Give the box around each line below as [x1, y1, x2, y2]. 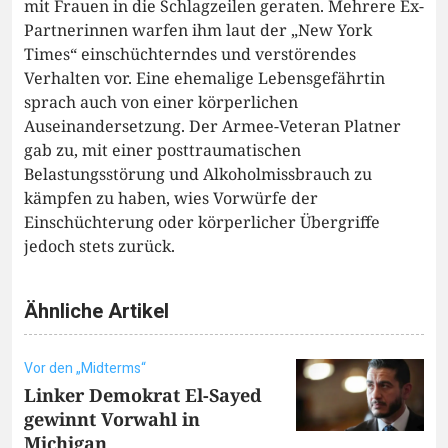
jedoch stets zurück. [24, 235, 175, 258]
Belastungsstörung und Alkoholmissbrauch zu [24, 163, 372, 186]
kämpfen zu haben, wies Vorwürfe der [24, 187, 318, 210]
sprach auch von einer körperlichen [24, 91, 298, 114]
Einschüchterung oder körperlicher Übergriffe [24, 211, 380, 234]
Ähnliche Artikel [24, 297, 169, 327]
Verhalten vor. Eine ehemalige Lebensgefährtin [24, 67, 385, 90]
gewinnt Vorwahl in [24, 407, 200, 432]
